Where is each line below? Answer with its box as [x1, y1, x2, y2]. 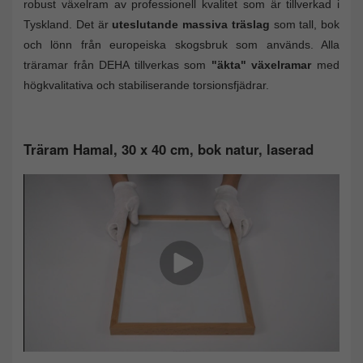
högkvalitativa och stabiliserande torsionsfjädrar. [23, 79, 272, 92]
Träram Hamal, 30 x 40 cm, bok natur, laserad [23, 139, 314, 159]
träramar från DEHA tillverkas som [23, 58, 211, 72]
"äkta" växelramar [211, 58, 312, 72]
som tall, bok [269, 18, 340, 32]
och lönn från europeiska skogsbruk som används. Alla [23, 38, 340, 52]
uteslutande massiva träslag [112, 18, 270, 32]
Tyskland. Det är [23, 18, 113, 32]
